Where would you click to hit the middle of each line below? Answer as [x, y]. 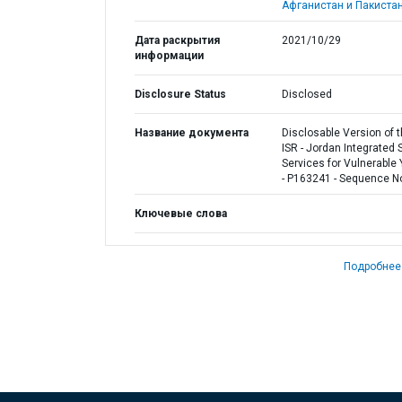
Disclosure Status [180, 94]
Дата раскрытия [177, 40]
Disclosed [306, 94]
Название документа [192, 133]
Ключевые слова [181, 214]
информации [169, 56]
